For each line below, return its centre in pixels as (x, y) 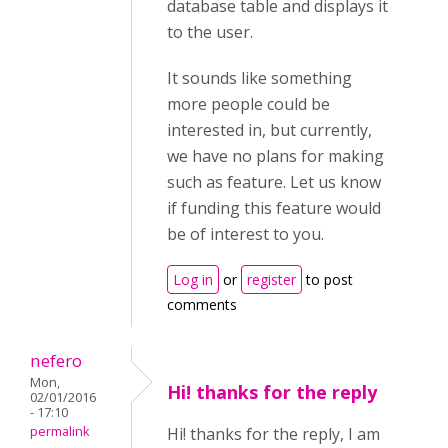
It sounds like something (259, 78)
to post (327, 279)
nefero (56, 360)
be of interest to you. (245, 234)
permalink (59, 431)
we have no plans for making (275, 156)
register (271, 279)
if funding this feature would (274, 208)
